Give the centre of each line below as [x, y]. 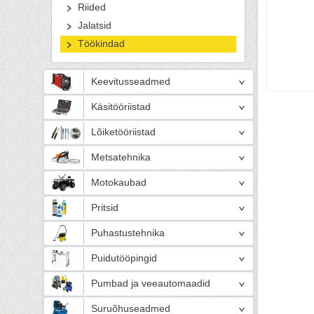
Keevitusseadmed [131, 82]
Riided [92, 7]
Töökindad [101, 44]
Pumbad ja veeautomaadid [151, 284]
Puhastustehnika [128, 233]
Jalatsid [95, 26]
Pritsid [105, 208]
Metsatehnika [121, 157]
